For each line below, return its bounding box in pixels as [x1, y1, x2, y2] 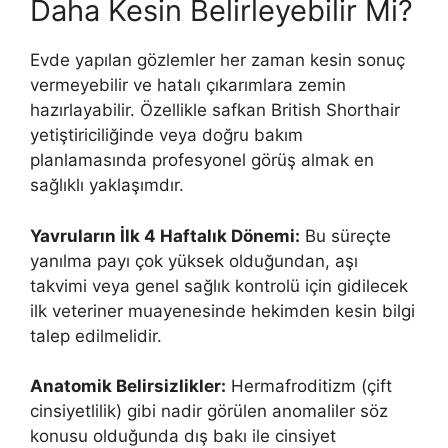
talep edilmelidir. [30, 325, 162, 346]
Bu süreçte [300, 225, 391, 246]
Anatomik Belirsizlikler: [30, 376, 226, 397]
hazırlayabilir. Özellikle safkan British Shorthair [30, 100, 400, 121]
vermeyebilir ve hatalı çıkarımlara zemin [30, 75, 346, 96]
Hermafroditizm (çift [226, 376, 392, 397]
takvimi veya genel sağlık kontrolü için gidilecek [30, 275, 408, 296]
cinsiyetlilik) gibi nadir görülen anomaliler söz [30, 401, 388, 422]
